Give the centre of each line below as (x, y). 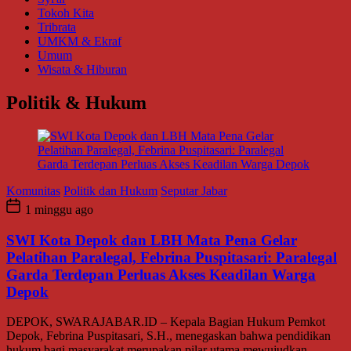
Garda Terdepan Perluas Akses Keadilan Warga (161, 274)
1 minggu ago (58, 209)
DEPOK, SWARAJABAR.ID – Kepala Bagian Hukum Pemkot (166, 322)
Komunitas (33, 190)
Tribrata (57, 27)
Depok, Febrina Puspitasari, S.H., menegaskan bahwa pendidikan (168, 336)
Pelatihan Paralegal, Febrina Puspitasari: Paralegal (172, 257)
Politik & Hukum (76, 102)
